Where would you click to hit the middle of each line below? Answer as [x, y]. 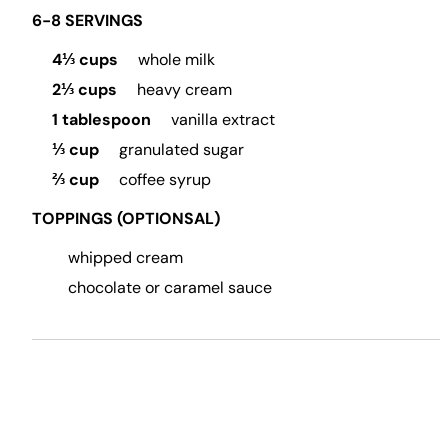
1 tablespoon [101, 119]
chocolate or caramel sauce [170, 287]
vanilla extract [221, 119]
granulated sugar [179, 149]
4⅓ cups [85, 59]
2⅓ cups [84, 89]
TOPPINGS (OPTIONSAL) [126, 218]
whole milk [174, 59]
